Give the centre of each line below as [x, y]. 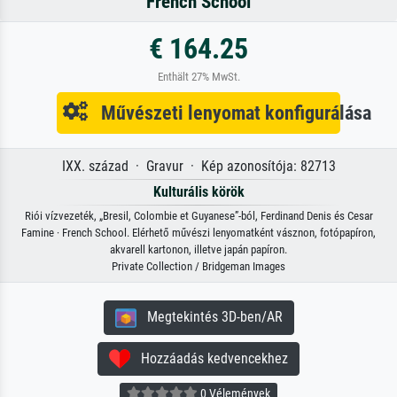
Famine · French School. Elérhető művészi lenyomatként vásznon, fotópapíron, [198, 232]
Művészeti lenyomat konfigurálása [230, 112]
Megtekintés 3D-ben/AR [209, 316]
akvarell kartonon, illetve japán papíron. [198, 249]
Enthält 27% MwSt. [198, 76]
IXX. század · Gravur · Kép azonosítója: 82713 [198, 166]
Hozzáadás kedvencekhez [209, 358]
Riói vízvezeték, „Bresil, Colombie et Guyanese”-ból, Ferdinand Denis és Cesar [198, 215]
